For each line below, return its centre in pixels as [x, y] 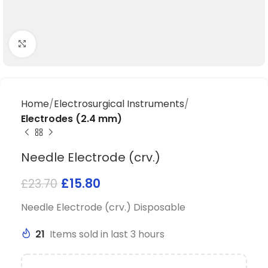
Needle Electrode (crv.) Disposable [103, 207]
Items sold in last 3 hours [107, 234]
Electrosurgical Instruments [119, 104]
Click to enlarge [71, 44]
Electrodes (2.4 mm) [71, 119]
